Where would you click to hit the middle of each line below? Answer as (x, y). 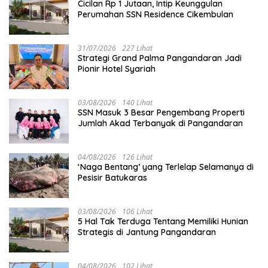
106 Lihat (137, 212)
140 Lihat (137, 103)
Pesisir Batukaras (112, 178)
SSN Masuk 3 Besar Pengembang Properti (161, 113)
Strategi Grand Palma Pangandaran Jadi (160, 58)
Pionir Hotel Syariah (117, 69)
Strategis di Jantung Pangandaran (147, 232)
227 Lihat (137, 48)
